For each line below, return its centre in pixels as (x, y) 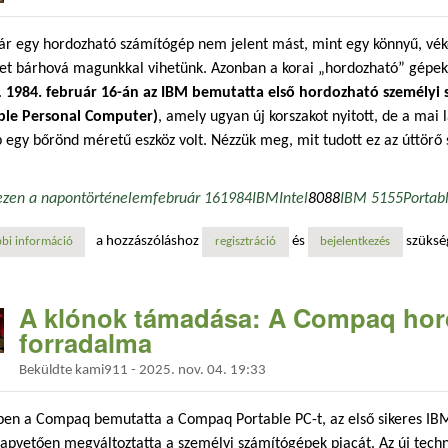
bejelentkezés (355, 242)
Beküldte (47, 370)
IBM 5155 (372, 198)
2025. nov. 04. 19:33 (202, 370)
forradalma (85, 343)
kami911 (101, 370)
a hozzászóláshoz (149, 242)
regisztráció (245, 242)
